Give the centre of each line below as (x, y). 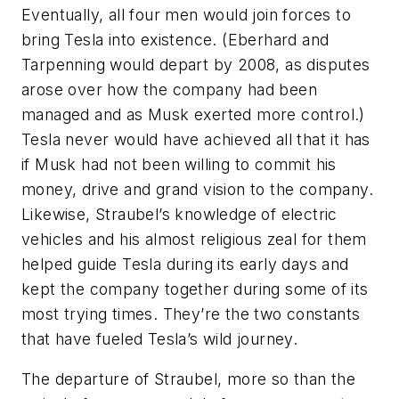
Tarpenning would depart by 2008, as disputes (196, 64)
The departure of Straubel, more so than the (189, 379)
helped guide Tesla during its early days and (185, 264)
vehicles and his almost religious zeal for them (194, 239)
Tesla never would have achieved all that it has (196, 139)
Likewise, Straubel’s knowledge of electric (179, 214)
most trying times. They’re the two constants (191, 313)
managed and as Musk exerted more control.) (193, 114)
